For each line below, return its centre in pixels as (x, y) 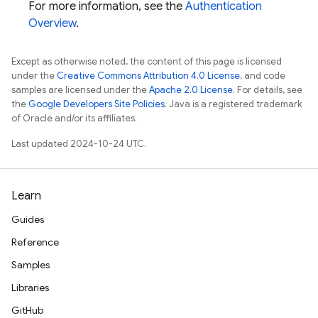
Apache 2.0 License (191, 90)
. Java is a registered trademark (234, 104)
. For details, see (268, 90)
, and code (263, 76)
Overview (52, 23)
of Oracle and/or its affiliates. (74, 118)
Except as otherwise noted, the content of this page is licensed (147, 61)
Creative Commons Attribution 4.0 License (148, 76)
